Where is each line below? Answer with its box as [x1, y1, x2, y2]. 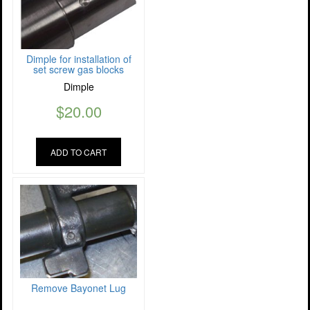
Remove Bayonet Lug [31, 281, 126, 295]
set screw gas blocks [33, 62, 124, 77]
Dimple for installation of [26, 52, 131, 66]
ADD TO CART [51, 146, 107, 158]
